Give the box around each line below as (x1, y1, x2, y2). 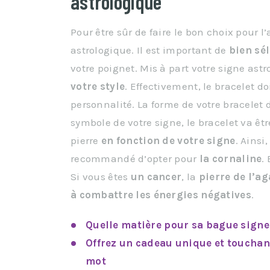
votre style (71, 80, 125, 92)
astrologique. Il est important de (71, 44, 229, 56)
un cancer (130, 171, 182, 183)
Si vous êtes (71, 171, 131, 183)
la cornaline (199, 152, 262, 165)
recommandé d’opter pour (71, 152, 199, 165)
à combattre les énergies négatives (71, 189, 251, 201)
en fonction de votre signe (101, 134, 236, 146)
